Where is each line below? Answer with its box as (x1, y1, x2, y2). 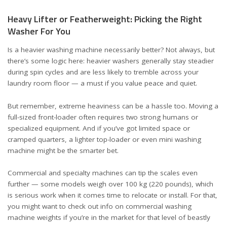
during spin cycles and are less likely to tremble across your (8, 67, 199, 77)
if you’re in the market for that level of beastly (61, 213, 210, 222)
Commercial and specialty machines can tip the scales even (8, 168, 198, 177)
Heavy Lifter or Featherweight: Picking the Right (8, 12, 202, 26)
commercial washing (126, 202, 192, 211)
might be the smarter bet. (35, 145, 119, 155)
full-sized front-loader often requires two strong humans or (8, 112, 198, 122)
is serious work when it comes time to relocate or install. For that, (8, 191, 217, 200)
